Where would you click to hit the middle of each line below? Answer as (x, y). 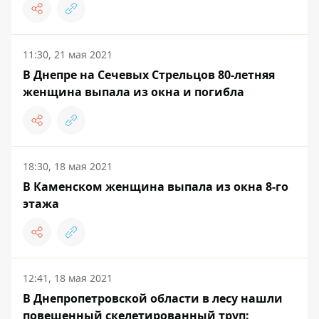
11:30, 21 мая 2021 (68, 54)
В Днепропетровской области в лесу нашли (153, 298)
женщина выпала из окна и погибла (134, 91)
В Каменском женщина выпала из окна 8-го (156, 186)
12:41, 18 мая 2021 (68, 278)
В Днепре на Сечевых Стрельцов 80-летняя (149, 74)
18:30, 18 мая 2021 (68, 166)
